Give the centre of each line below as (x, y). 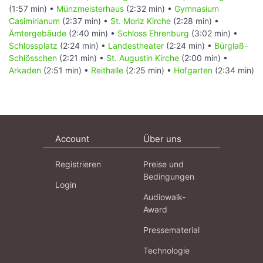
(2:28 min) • (195, 21)
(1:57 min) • (33, 8)
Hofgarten (193, 70)
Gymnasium (197, 8)
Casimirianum (34, 21)
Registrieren (78, 164)
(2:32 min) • (149, 8)
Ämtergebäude (38, 33)
